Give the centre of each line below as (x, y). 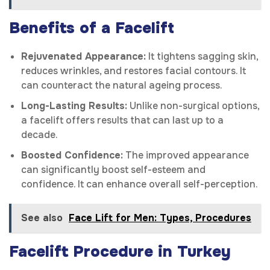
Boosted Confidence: (72, 155)
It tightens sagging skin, (202, 57)
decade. (39, 135)
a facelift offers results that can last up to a (122, 121)
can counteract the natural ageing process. (122, 86)
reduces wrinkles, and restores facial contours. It (133, 71)
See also (42, 218)
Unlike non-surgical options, (193, 106)
